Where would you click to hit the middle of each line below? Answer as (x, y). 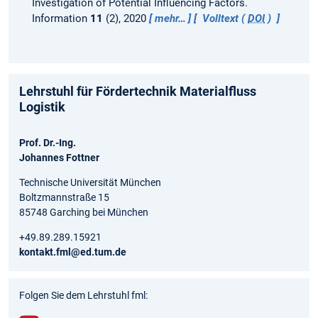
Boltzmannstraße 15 (64, 197)
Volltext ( (224, 18)
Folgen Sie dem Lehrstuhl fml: (83, 295)
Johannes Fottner (59, 157)
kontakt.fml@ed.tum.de (73, 252)
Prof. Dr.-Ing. (48, 142)
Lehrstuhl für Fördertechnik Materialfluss (138, 91)
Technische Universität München (90, 182)
